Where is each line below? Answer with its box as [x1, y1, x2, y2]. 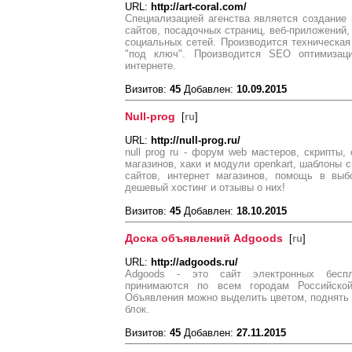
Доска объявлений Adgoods [125, 232, 283, 244]
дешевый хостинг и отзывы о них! [125, 181, 285, 193]
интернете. [125, 60, 176, 71]
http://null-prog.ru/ [151, 134, 240, 146]
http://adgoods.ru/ [151, 256, 238, 268]
